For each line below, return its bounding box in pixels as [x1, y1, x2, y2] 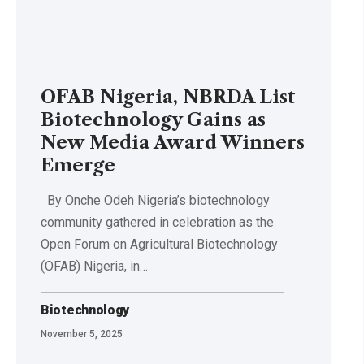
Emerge [41, 154, 115, 177]
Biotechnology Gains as [41, 109, 266, 132]
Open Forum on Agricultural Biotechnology [41, 236, 278, 253]
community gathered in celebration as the [41, 214, 274, 231]
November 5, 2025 [41, 328, 123, 340]
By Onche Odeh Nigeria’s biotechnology [41, 193, 270, 209]
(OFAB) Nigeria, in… [41, 258, 148, 275]
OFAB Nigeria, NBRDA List [41, 86, 295, 109]
